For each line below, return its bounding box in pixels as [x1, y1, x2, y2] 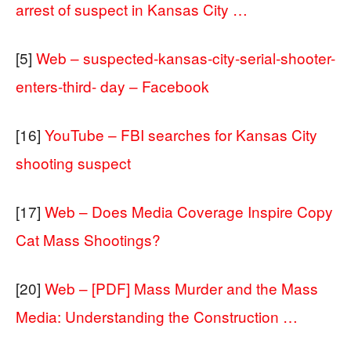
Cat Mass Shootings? [16, 228, 161, 250]
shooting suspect [16, 151, 131, 173]
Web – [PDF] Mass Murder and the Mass [45, 277, 318, 299]
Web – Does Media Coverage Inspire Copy [45, 200, 333, 222]
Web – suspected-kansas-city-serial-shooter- [36, 46, 335, 68]
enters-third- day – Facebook [16, 74, 209, 96]
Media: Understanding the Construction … [16, 305, 298, 327]
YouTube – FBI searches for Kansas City [45, 123, 317, 145]
